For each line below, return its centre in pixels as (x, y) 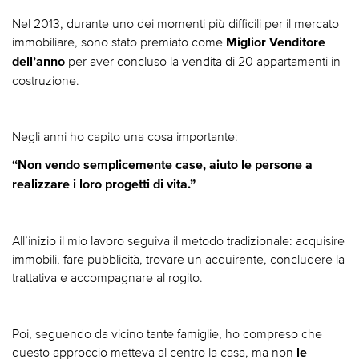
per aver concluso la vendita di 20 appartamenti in (203, 61)
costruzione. (46, 80)
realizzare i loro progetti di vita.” (104, 184)
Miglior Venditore (276, 42)
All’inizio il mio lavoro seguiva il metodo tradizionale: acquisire (178, 240)
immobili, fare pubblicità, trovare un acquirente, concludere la (178, 259)
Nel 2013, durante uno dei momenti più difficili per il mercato (175, 23)
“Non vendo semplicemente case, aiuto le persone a (162, 165)
